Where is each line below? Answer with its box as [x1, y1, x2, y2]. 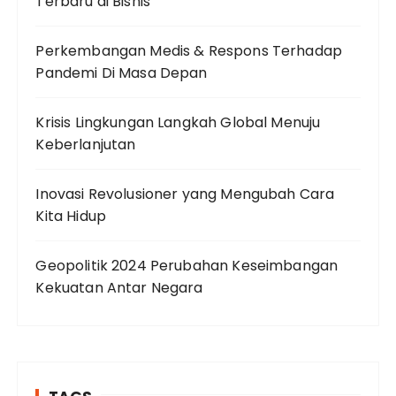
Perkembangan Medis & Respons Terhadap [35, 40, 343, 61]
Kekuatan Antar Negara [35, 277, 203, 298]
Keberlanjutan [35, 133, 136, 155]
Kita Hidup [35, 205, 106, 226]
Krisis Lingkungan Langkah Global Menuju [35, 111, 321, 133]
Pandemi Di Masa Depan [35, 62, 208, 83]
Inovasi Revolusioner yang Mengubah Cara [35, 183, 335, 204]
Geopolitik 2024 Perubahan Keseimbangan [35, 255, 339, 276]
